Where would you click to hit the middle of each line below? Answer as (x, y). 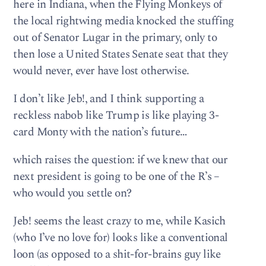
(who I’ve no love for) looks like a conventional (121, 238)
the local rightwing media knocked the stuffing (123, 21)
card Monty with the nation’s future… (100, 132)
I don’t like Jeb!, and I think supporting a (109, 99)
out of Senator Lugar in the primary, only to (115, 37)
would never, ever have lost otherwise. (101, 71)
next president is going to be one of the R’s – (116, 177)
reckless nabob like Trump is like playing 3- (116, 115)
